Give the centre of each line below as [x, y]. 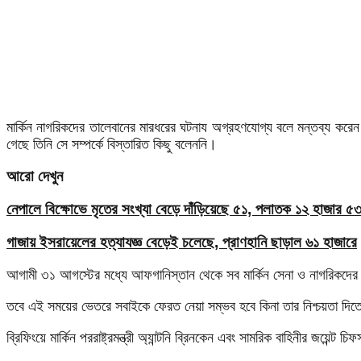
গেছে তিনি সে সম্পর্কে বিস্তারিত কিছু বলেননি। [112, 144]
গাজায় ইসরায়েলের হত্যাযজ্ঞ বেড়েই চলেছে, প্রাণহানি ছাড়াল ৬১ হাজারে [182, 242]
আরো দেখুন [35, 176]
